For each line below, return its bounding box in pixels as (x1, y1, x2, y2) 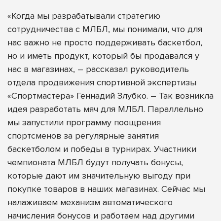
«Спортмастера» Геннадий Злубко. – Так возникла (7, 90, 214, 101)
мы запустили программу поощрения (7, 116, 161, 128)
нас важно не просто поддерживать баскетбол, (7, 37, 202, 48)
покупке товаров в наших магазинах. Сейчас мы (7, 183, 205, 194)
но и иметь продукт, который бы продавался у (7, 50, 199, 61)
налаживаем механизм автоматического (7, 196, 173, 208)
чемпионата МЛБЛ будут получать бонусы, (7, 156, 183, 168)
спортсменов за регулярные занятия (7, 130, 159, 141)
